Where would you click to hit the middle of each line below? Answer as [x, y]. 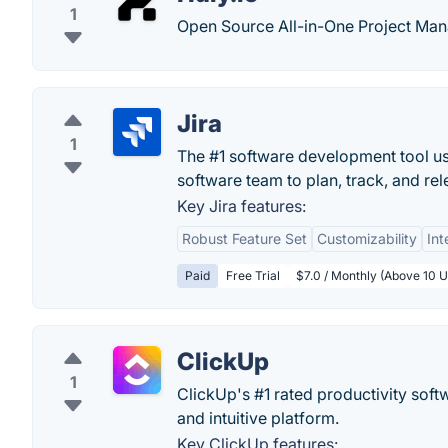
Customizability [367, 238]
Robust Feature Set [244, 238]
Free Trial [253, 275]
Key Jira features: [241, 206]
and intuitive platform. [258, 418]
